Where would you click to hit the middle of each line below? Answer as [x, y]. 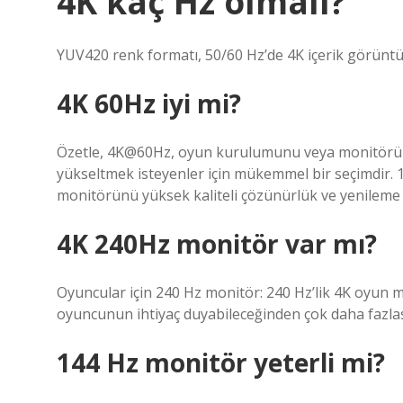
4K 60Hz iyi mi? [149, 103]
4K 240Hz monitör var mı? [217, 244]
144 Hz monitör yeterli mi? [221, 363]
